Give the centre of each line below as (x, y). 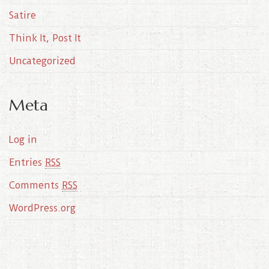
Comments (35, 186)
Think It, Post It (45, 38)
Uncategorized (42, 61)
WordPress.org (42, 208)
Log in (23, 140)
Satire (23, 16)
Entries (27, 163)
